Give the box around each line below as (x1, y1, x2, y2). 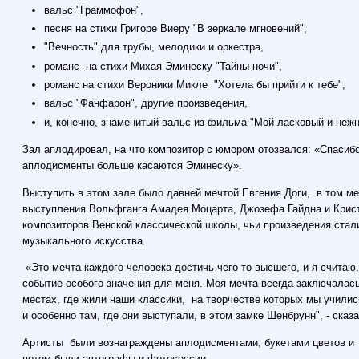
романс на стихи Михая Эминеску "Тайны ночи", (44, 59, 283, 72)
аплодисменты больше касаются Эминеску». (22, 159, 243, 172)
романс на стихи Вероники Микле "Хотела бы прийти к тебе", (44, 78, 346, 91)
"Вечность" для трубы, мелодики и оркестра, (44, 41, 264, 54)
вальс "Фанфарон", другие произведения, (44, 97, 248, 110)
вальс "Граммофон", (44, 3, 144, 16)
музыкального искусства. (22, 234, 150, 247)
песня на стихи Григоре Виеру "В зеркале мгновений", (44, 22, 308, 34)
